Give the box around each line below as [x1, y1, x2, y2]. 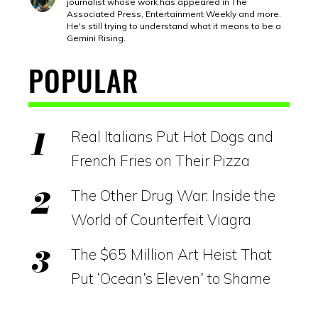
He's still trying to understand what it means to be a [67, 20, 281, 31]
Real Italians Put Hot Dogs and [71, 126, 273, 146]
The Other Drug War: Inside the [71, 185, 275, 204]
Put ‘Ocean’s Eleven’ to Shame [71, 268, 270, 287]
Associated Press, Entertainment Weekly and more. [67, 8, 281, 19]
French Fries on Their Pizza [71, 150, 250, 170]
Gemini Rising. [67, 32, 126, 43]
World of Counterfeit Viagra [71, 209, 251, 229]
